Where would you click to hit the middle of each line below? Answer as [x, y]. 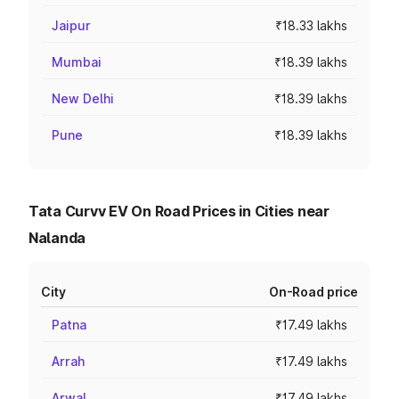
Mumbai [77, 62]
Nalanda [57, 238]
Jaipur [71, 25]
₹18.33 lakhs [311, 25]
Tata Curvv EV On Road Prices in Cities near [179, 211]
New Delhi [83, 98]
